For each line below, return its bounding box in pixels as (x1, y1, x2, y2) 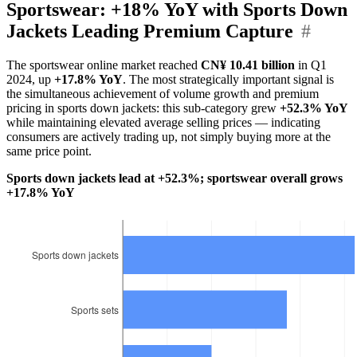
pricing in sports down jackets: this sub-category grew (6, 100, 280, 115)
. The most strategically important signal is (123, 72, 334, 86)
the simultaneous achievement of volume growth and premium (6, 86, 319, 100)
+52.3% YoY (280, 100, 348, 115)
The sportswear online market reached (6, 57, 201, 72)
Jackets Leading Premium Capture (6, 20, 293, 41)
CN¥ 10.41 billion (201, 57, 295, 72)
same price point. (6, 143, 92, 158)
